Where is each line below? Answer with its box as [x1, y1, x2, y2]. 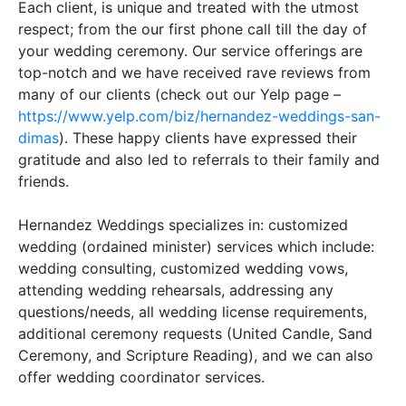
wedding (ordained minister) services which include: [18, 237, 374, 256]
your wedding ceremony [18, 41, 184, 60]
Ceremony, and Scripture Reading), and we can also [18, 345, 373, 364]
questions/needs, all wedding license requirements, [18, 302, 367, 321]
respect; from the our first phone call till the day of [18, 19, 367, 38]
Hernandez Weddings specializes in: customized [18, 215, 348, 234]
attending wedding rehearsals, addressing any [18, 280, 333, 299]
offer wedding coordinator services [18, 367, 261, 386]
